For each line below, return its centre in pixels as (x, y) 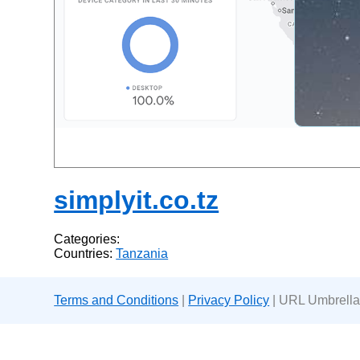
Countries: (85, 254)
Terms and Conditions (117, 301)
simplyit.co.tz (137, 200)
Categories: (87, 239)
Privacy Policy (229, 301)
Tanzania (142, 254)
